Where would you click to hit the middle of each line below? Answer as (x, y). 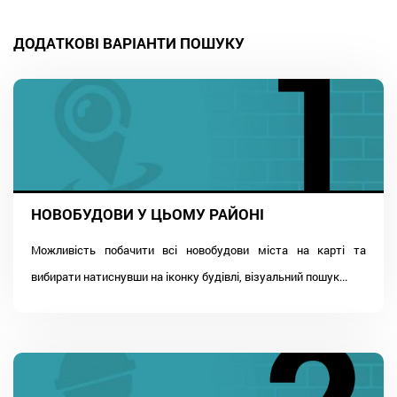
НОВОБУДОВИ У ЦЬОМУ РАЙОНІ (148, 214)
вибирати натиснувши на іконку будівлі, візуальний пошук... (189, 276)
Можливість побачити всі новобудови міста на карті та (198, 249)
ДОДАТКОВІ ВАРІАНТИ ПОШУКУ (129, 43)
